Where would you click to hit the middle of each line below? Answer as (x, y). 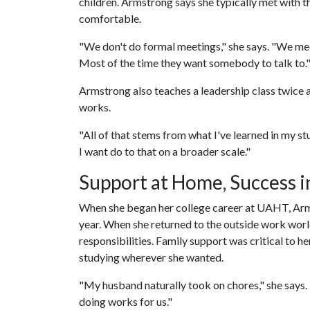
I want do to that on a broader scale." (165, 151)
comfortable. (110, 18)
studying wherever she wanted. (151, 257)
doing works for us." (126, 301)
